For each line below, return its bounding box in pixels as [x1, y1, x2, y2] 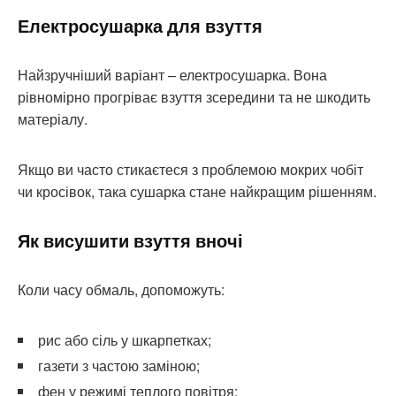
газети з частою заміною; [38, 354, 200, 376]
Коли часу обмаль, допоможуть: [18, 278, 225, 300]
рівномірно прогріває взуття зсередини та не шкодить [18, 86, 370, 107]
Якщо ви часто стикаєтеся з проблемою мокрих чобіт [18, 158, 363, 179]
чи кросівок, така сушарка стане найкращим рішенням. [18, 180, 377, 202]
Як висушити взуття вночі [18, 228, 243, 253]
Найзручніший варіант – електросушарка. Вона [18, 64, 327, 85]
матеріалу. [18, 108, 88, 129]
